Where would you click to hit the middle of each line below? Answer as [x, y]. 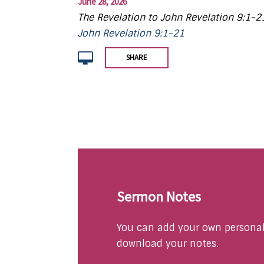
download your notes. [168, 243]
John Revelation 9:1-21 [131, 33]
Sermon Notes [159, 196]
